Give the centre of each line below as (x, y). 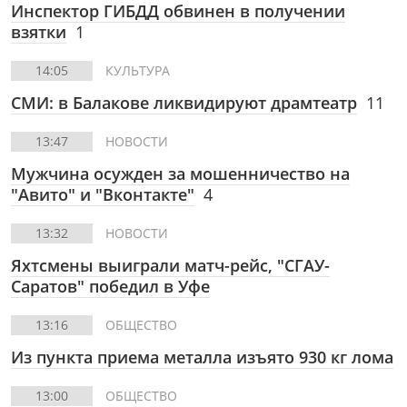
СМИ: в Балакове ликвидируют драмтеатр (184, 103)
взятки (39, 32)
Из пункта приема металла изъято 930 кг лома (202, 357)
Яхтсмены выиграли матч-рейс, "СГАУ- (170, 265)
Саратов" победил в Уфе (110, 286)
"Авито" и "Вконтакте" (103, 194)
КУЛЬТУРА (138, 70)
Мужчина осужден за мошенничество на (180, 174)
